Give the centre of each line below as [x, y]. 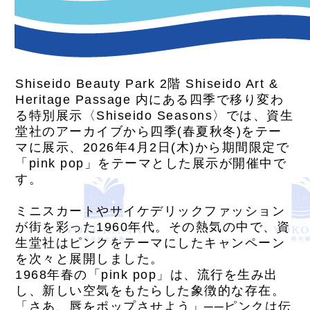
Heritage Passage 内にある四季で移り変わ [150, 100]
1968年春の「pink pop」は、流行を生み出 [147, 275]
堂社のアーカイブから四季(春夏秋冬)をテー [149, 131]
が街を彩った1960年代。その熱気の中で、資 [153, 227]
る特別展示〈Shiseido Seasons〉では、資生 [155, 116]
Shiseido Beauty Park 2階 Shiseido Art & [147, 84]
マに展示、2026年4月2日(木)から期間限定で [153, 147]
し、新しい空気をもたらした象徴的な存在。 [151, 291]
